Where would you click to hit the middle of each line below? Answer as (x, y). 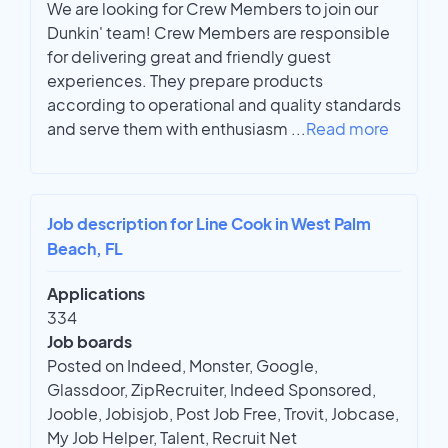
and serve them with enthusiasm (169, 129)
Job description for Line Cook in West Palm (209, 224)
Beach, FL (85, 249)
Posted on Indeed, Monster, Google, (182, 366)
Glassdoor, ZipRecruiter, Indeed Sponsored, (211, 390)
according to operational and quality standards (224, 105)
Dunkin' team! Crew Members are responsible (218, 33)
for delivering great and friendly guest (189, 57)
